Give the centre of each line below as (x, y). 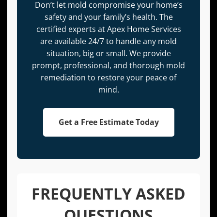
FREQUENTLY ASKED (108, 194)
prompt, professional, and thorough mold (108, 66)
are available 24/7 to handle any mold (108, 41)
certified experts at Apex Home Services (108, 29)
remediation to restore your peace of (108, 78)
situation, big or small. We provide (108, 54)
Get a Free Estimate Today (108, 122)
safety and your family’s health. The (108, 17)
